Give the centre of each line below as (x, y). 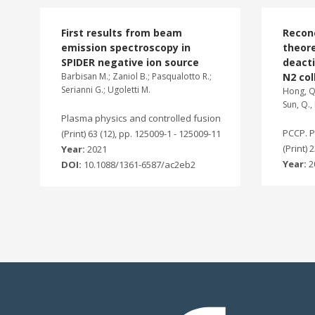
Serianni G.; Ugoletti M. (106, 90)
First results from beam (122, 33)
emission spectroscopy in (126, 47)
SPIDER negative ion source (130, 62)
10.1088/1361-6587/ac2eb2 (140, 165)
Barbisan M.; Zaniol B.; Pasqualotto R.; (136, 76)
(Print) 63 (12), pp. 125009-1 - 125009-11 (141, 134)
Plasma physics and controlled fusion (141, 118)
